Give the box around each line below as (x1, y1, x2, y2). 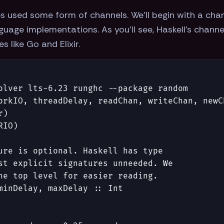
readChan (98, 96, 138, 106)
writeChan (148, 96, 193, 106)
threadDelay (33, 96, 88, 106)
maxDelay (48, 183, 88, 194)
